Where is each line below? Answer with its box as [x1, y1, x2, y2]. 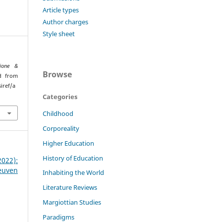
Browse [43, 68, 72, 80]
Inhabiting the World [43, 168, 104, 177]
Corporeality [43, 123, 79, 133]
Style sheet [43, 29, 75, 38]
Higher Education [43, 138, 94, 148]
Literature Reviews [43, 183, 97, 192]
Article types [43, 5, 79, 14]
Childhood [43, 109, 73, 118]
